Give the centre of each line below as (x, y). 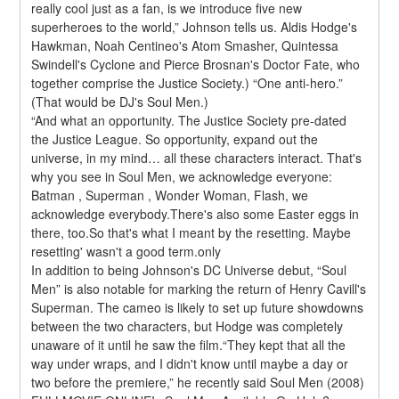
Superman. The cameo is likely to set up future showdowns (198, 307)
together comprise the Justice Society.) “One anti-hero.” (187, 82)
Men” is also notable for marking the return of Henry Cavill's (199, 288)
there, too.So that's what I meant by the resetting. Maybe (191, 232)
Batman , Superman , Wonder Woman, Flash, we (170, 195)
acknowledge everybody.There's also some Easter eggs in (195, 213)
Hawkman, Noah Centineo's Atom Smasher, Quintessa (185, 45)
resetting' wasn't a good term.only (126, 251)
